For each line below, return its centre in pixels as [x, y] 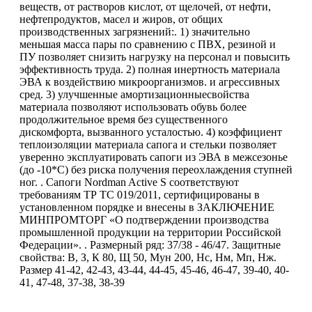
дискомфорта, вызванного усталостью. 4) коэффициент [151, 132]
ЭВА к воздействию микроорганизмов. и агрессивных [150, 81]
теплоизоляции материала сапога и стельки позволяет [148, 144]
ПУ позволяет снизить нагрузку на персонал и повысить [155, 56]
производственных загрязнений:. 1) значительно [135, 31]
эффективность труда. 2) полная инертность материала [150, 69]
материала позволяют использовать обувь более [133, 107]
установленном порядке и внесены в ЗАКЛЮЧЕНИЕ [147, 207]
